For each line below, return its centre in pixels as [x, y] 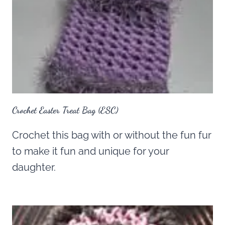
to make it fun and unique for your [91, 151]
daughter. [34, 167]
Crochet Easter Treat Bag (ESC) [65, 110]
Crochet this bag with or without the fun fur [112, 135]
